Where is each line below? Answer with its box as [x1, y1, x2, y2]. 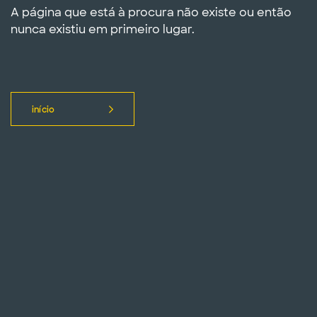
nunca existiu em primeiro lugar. [11, 22, 195, 37]
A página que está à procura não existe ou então [11, 5, 292, 20]
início [32, 104, 55, 115]
